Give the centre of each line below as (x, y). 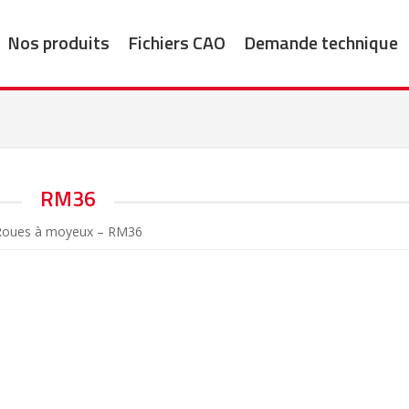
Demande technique (320, 42)
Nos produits (58, 42)
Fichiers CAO (176, 42)
